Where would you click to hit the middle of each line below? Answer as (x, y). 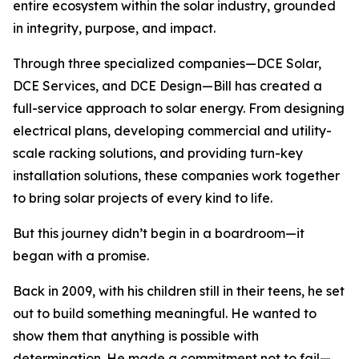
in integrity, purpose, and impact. (114, 28)
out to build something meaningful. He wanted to (165, 313)
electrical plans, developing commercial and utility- (172, 131)
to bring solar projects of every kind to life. (143, 198)
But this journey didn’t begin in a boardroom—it (159, 233)
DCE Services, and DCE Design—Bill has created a (167, 86)
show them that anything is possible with (136, 336)
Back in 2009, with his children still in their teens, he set (179, 291)
